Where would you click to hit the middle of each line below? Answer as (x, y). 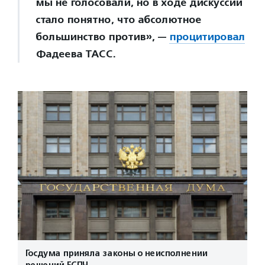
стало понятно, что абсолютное (118, 19)
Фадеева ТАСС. (75, 54)
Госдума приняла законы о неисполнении (116, 253)
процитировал (207, 36)
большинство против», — (102, 36)
